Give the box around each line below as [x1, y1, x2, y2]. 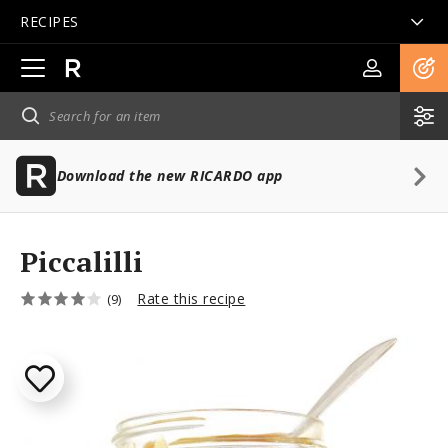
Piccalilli [20, 243, 143, 280]
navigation [20, 119, 87, 138]
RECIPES [20, 12, 79, 31]
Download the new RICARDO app [56, 166, 283, 185]
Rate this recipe [137, 289, 246, 308]
